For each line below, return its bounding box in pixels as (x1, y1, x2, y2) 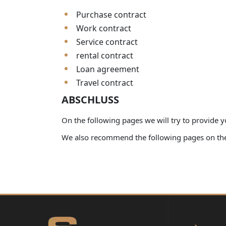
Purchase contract (76, 9, 146, 21)
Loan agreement (76, 64, 139, 75)
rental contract (76, 50, 133, 62)
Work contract (76, 23, 131, 34)
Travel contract (76, 77, 133, 89)
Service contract (76, 36, 138, 48)
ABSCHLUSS (62, 93, 119, 107)
